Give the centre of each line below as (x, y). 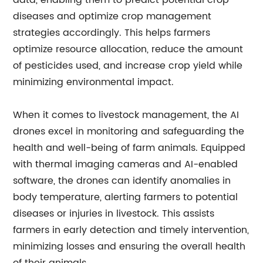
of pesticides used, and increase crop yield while (128, 66)
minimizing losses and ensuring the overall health (129, 247)
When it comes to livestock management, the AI (126, 115)
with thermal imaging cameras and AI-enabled (126, 164)
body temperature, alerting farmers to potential (126, 197)
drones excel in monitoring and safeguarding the (129, 131)
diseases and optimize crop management (112, 16)
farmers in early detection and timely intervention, (131, 230)
